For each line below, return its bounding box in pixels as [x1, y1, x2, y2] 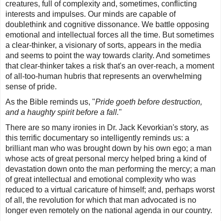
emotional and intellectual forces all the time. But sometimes [5, 31, 214, 39]
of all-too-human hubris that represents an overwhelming [5, 72, 202, 81]
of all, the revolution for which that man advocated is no [5, 196, 196, 205]
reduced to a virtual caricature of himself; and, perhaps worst [5, 185, 215, 194]
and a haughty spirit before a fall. [5, 108, 119, 117]
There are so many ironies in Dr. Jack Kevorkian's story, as [5, 123, 209, 132]
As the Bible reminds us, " [5, 98, 95, 107]
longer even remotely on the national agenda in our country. [5, 206, 212, 215]
